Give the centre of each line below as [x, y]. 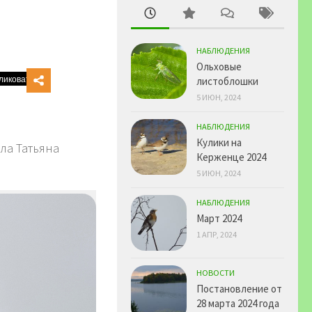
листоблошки [227, 81]
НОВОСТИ [216, 272]
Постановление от [239, 288]
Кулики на [219, 142]
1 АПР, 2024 [217, 234]
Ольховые [219, 66]
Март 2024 [219, 218]
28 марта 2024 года [238, 303]
